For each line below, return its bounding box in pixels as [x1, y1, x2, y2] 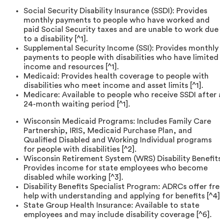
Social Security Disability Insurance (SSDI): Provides [24, 7, 207, 15]
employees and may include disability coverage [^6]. [24, 211, 212, 219]
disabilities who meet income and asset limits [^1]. [24, 82, 203, 90]
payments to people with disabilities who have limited [24, 54, 219, 62]
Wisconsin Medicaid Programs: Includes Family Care [24, 117, 211, 126]
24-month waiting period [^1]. [24, 100, 130, 109]
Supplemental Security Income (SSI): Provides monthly [24, 44, 219, 53]
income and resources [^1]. [24, 63, 119, 71]
